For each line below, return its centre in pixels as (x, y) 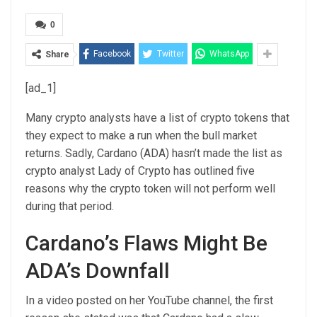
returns (43, 153)
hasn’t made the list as (226, 153)
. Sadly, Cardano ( (102, 153)
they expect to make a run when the (114, 136)
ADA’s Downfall (98, 271)
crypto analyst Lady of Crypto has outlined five (140, 171)
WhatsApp (229, 54)
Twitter (171, 54)
